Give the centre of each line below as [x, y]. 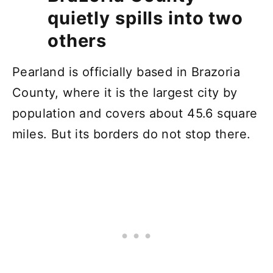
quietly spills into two [146, 18]
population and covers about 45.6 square [135, 113]
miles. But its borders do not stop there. [132, 134]
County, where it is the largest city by [125, 92]
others [77, 40]
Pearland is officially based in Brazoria [126, 72]
